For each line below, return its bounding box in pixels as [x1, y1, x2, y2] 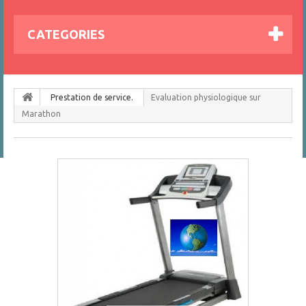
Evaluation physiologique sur [151, 93, 261, 102]
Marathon [22, 109, 61, 118]
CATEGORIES [27, 27, 105, 41]
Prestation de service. [51, 93, 133, 102]
